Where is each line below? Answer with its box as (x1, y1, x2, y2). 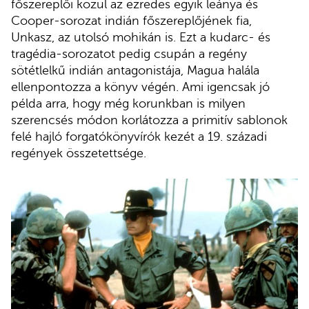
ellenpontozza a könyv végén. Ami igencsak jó (11, 79, 270, 94)
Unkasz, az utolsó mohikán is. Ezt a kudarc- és (11, 30, 270, 44)
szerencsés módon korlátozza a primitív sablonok (11, 112, 288, 127)
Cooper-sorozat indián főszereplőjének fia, (11, 13, 252, 28)
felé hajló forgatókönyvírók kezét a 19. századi (11, 129, 267, 143)
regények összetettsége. (11, 146, 146, 160)
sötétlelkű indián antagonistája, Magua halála (11, 63, 259, 77)
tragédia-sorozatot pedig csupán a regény (11, 46, 247, 61)
